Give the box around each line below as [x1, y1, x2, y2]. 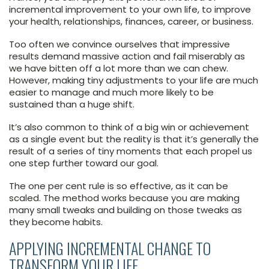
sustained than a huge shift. [9, 97, 134, 110]
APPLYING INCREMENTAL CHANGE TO [9, 236, 211, 260]
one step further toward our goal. [9, 156, 159, 169]
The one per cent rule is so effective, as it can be [9, 179, 228, 192]
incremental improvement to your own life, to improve [9, 2, 251, 16]
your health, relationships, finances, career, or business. [9, 14, 253, 28]
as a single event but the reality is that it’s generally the [9, 132, 259, 145]
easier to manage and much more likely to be [9, 85, 214, 98]
